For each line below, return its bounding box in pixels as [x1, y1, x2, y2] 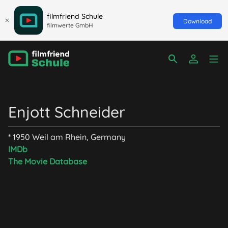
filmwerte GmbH [47, 21, 93, 29]
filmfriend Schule [47, 11, 103, 21]
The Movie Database [8, 156, 87, 166]
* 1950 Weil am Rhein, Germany [8, 132, 126, 142]
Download [183, 17, 212, 25]
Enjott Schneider [8, 102, 125, 122]
